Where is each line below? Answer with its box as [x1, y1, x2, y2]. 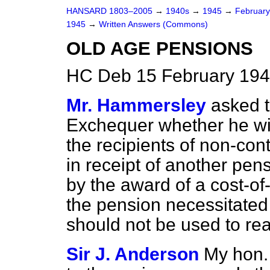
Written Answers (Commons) [99, 20, 208, 29]
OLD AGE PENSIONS [66, 38, 253, 59]
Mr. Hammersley [66, 95, 206, 115]
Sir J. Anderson [66, 244, 199, 264]
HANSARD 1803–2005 [66, 7, 152, 16]
